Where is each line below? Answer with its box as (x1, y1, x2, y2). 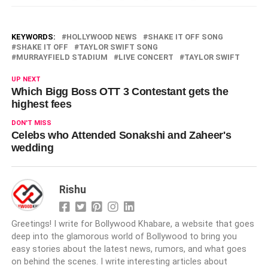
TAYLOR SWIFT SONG (78, 42, 158, 52)
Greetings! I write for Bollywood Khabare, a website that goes (11, 219, 254, 230)
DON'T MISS (11, 119, 51, 127)
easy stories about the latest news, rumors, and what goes (11, 244, 246, 255)
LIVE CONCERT (118, 53, 173, 62)
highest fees (11, 98, 72, 111)
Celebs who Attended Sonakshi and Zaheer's (11, 129, 232, 142)
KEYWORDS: (11, 32, 56, 42)
